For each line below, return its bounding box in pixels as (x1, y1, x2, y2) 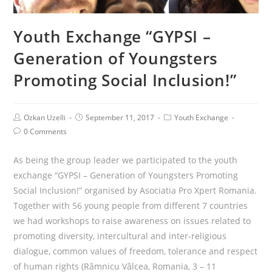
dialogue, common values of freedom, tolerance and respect (13, 245, 258, 257)
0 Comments (24, 126, 67, 137)
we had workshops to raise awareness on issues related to (13, 214, 251, 226)
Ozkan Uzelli (24, 112, 66, 123)
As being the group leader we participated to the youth (13, 154, 238, 166)
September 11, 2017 (86, 112, 155, 123)
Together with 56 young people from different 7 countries (13, 199, 248, 211)
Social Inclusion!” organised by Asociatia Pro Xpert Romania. (13, 184, 257, 196)
